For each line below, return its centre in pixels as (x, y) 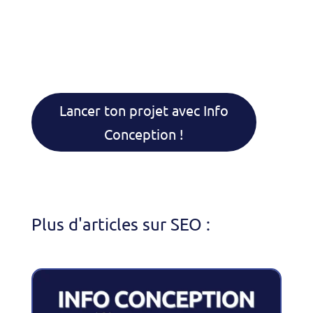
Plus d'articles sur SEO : (121, 224)
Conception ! (144, 134)
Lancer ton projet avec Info (144, 110)
